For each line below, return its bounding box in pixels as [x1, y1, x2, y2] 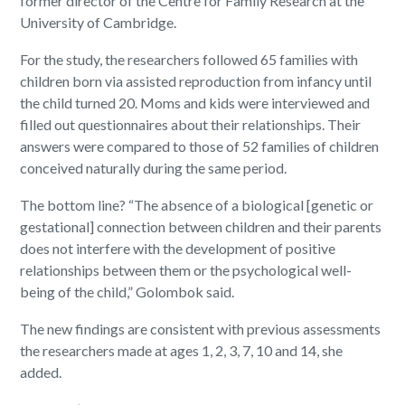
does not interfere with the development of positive [20, 240, 336, 258]
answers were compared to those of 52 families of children [20, 137, 380, 155]
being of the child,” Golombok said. [20, 283, 235, 301]
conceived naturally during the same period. [20, 159, 287, 177]
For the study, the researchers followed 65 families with [20, 51, 359, 69]
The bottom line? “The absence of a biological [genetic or [20, 196, 374, 214]
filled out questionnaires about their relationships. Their [20, 116, 362, 134]
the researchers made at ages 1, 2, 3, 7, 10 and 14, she [20, 342, 344, 360]
